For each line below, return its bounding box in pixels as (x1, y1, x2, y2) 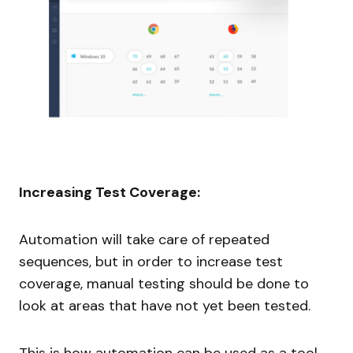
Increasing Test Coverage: (19, 182, 200, 202)
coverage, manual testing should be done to (19, 273, 309, 293)
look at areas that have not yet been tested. (19, 295, 310, 315)
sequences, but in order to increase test (19, 251, 283, 271)
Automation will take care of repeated (19, 229, 269, 249)
